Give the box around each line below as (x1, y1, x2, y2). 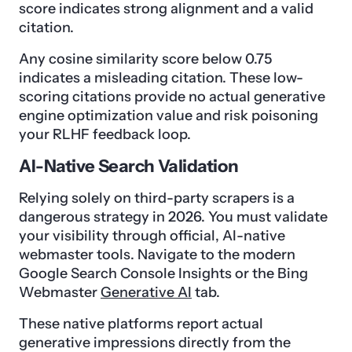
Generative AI (101, 284, 192, 302)
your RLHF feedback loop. (19, 126, 191, 144)
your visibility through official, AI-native (19, 227, 285, 245)
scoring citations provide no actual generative (19, 88, 325, 106)
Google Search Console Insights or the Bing (19, 265, 308, 283)
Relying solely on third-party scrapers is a (19, 189, 295, 207)
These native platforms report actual (19, 315, 263, 333)
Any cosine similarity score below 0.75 (19, 50, 272, 68)
